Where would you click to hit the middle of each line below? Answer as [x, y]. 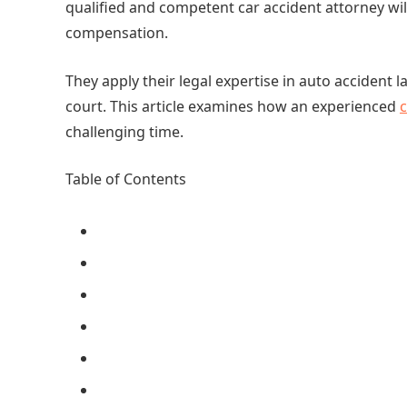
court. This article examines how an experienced [233, 106]
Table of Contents [126, 179]
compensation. [117, 33]
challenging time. [124, 131]
